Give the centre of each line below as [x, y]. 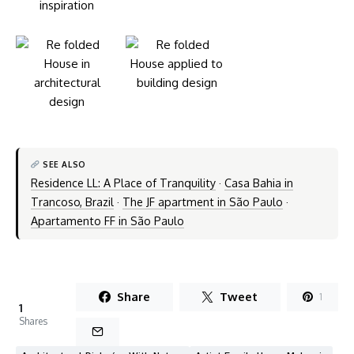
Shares [33, 322]
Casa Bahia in [258, 183]
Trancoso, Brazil [72, 202]
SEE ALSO [63, 164]
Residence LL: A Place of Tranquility [123, 183]
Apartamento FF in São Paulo [107, 221]
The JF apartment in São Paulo [202, 202]
